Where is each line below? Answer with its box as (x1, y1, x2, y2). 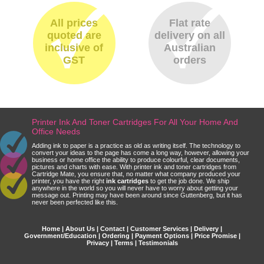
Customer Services (130, 225, 189, 232)
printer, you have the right (32, 177, 106, 184)
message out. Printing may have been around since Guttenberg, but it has (32, 191, 242, 199)
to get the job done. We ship (148, 177, 229, 184)
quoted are (47, 29, 101, 41)
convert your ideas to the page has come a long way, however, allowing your (32, 148, 249, 156)
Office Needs (32, 126, 80, 136)
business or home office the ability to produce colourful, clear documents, (32, 156, 240, 163)
